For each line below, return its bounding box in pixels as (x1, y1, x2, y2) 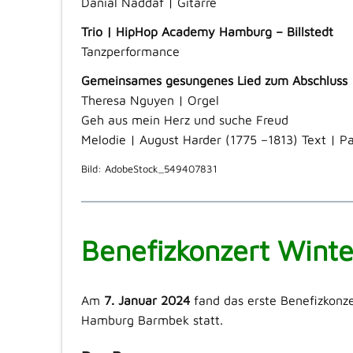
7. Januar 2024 (103, 293, 194, 308)
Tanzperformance (80, 44, 180, 59)
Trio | (80, 24, 116, 39)
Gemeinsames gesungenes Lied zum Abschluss (80, 73, 347, 88)
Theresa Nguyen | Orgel (80, 93, 219, 108)
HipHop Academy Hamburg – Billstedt (115, 24, 333, 39)
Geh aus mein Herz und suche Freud (80, 113, 288, 128)
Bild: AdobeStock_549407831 (80, 162, 217, 176)
